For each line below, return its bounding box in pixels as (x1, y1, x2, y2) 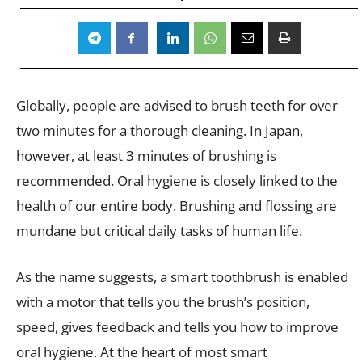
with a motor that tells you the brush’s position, (16, 292, 309, 311)
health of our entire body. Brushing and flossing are (16, 196, 337, 215)
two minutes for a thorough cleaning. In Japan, (16, 120, 303, 140)
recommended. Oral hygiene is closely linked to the (16, 170, 338, 190)
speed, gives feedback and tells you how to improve (16, 317, 339, 336)
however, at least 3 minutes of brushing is (16, 145, 276, 165)
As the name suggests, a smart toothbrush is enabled (16, 267, 348, 286)
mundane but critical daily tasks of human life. (16, 221, 302, 240)
